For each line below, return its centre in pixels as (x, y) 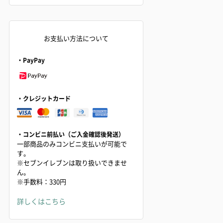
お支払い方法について (76, 38)
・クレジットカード (44, 98)
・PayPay (31, 60)
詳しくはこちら (41, 201)
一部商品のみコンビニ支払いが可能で (72, 143)
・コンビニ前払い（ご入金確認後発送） (71, 134)
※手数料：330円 (42, 181)
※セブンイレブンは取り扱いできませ (72, 162)
